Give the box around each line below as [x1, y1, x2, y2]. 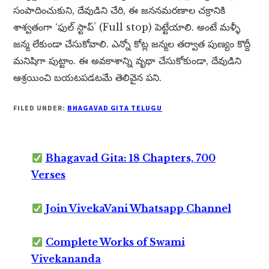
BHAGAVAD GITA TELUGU [67, 103, 163, 113]
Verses [31, 169, 66, 181]
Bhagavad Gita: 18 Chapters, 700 [45, 152, 216, 165]
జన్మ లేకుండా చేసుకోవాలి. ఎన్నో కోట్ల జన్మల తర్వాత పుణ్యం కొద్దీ [13, 38, 251, 50]
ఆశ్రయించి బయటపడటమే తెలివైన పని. [13, 71, 162, 84]
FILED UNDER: [13, 103, 67, 113]
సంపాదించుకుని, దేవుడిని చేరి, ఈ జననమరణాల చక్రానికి [13, 4, 226, 17]
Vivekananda [31, 253, 101, 265]
